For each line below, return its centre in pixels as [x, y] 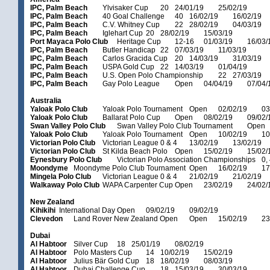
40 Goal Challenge [133, 16]
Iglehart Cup [123, 33]
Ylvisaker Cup [125, 8]
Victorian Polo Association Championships [186, 160]
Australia [46, 101]
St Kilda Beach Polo [135, 151]
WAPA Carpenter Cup [138, 185]
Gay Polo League [131, 84]
